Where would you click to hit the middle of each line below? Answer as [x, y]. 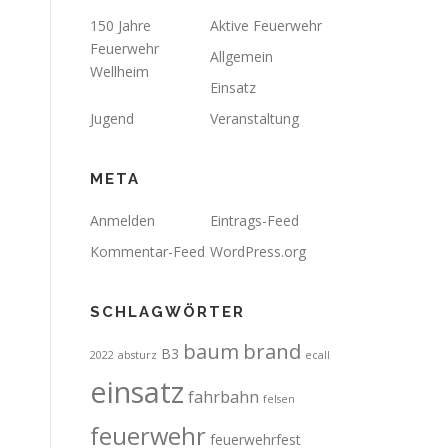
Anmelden [122, 221]
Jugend [112, 119]
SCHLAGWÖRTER [167, 312]
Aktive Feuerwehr [266, 26]
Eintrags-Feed [254, 221]
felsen [279, 399]
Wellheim [119, 72]
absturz [137, 355]
